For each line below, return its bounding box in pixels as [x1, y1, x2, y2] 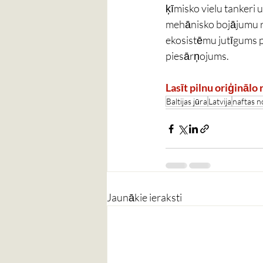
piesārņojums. [166, 49, 229, 62]
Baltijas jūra [166, 96, 207, 106]
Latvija [208, 96, 231, 106]
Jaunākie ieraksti [107, 191, 182, 204]
